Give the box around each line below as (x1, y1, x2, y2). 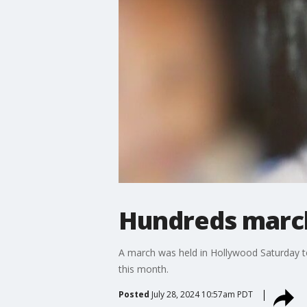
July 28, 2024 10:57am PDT (151, 288, 253, 300)
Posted (118, 288, 149, 300)
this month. (118, 262, 169, 275)
